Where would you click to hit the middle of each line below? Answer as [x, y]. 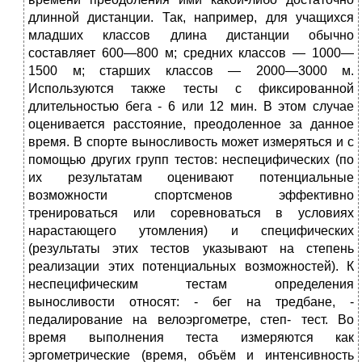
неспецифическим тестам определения [191, 284]
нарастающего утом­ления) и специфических [191, 231]
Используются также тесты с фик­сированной [191, 89]
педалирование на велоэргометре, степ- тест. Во [191, 320]
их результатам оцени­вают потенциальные [191, 178]
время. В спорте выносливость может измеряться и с [191, 142]
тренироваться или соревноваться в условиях [191, 213]
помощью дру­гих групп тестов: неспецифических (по [191, 160]
